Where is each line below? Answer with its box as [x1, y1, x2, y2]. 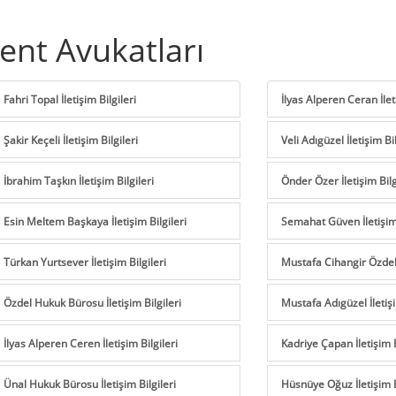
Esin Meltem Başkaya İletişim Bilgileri [3, 213, 187, 228]
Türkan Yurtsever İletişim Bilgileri [3, 254, 166, 269]
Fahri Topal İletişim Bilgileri [3, 91, 136, 106]
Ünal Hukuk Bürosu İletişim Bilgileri [3, 376, 176, 391]
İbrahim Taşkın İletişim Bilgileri [3, 172, 154, 187]
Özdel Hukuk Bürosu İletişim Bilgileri [3, 294, 181, 309]
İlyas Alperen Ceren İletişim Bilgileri [3, 335, 178, 350]
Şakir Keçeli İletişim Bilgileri [3, 132, 138, 147]
